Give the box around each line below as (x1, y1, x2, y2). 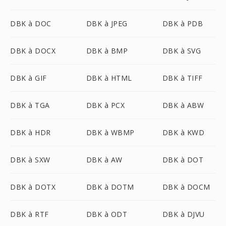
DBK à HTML (86, 73, 132, 83)
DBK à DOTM (86, 182, 134, 192)
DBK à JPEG (86, 19, 128, 28)
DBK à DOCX (10, 46, 55, 55)
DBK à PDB (162, 19, 203, 28)
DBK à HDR (10, 128, 51, 137)
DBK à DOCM (162, 182, 210, 192)
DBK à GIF (10, 73, 47, 83)
